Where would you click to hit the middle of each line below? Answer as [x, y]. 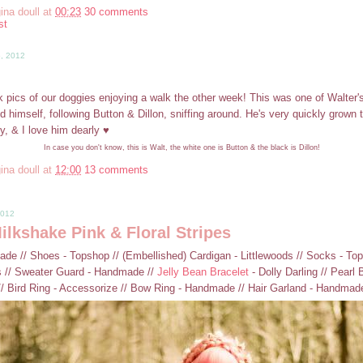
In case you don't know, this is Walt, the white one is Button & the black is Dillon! [181, 147]
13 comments [116, 169]
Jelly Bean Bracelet [203, 271]
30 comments [116, 11]
